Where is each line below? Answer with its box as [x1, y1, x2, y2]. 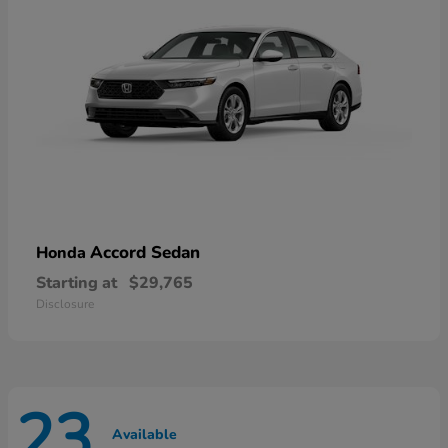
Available [112, 425, 177, 445]
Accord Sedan [90, 240, 200, 264]
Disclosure [36, 295, 94, 312]
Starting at [36, 271, 117, 294]
